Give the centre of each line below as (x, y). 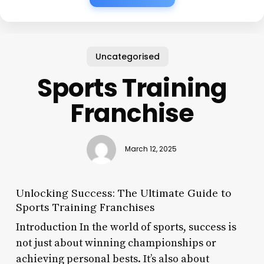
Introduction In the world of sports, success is (126, 227)
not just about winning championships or (116, 243)
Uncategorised (127, 56)
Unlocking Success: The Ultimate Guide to (123, 193)
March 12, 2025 (151, 149)
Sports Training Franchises (85, 207)
